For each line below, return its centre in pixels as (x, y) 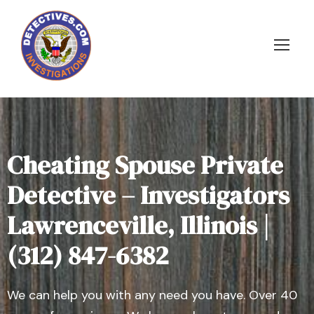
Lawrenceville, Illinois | (138, 225)
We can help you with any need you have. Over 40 (152, 295)
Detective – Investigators (148, 195)
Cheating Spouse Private (145, 165)
